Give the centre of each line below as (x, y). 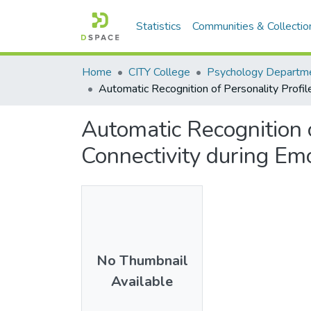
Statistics (159, 26)
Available (142, 281)
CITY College (159, 72)
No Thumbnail (142, 260)
